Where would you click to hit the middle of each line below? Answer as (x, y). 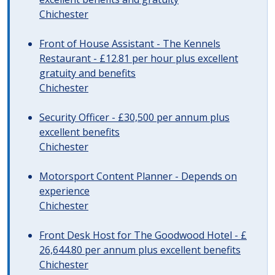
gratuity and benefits (87, 73)
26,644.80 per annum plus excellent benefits (140, 250)
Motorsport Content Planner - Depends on (138, 176)
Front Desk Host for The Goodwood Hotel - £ (143, 235)
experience (64, 191)
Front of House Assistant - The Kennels (130, 44)
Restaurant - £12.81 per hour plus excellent (139, 58)
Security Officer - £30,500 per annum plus (134, 117)
